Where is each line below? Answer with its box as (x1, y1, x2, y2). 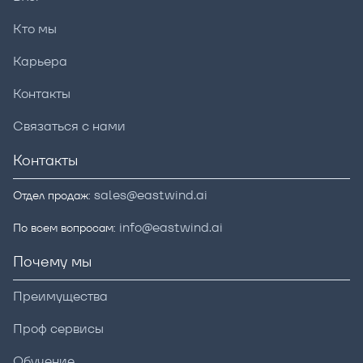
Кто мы (13, 19, 57, 37)
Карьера (13, 52, 67, 70)
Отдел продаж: (13, 187, 94, 203)
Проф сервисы (13, 319, 104, 337)
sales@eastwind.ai (94, 186, 207, 203)
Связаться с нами (13, 117, 126, 135)
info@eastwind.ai (119, 218, 223, 236)
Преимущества (13, 287, 108, 305)
